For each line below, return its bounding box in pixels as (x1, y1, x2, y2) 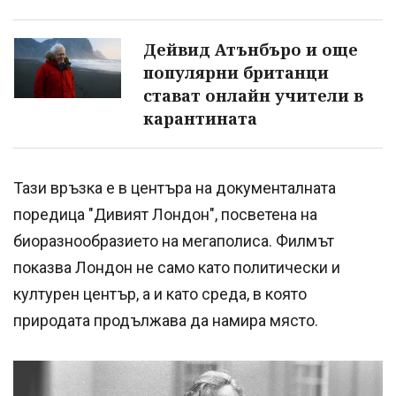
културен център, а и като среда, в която (13, 284, 307, 303)
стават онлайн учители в (143, 84, 363, 106)
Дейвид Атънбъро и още (143, 38, 358, 60)
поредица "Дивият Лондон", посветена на (13, 204, 317, 224)
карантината (143, 107, 257, 129)
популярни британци (143, 61, 329, 83)
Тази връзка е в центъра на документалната (13, 178, 336, 197)
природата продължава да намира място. (13, 310, 318, 330)
